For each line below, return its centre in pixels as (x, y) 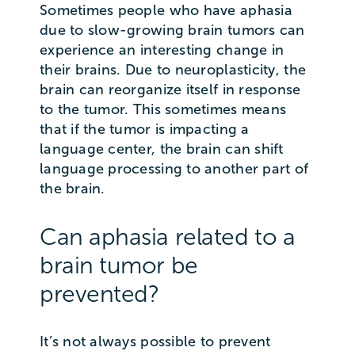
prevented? (99, 294)
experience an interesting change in (162, 50)
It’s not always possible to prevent (155, 342)
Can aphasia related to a (167, 237)
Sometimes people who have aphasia (166, 11)
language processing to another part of (174, 169)
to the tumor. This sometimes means (163, 110)
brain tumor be (118, 266)
